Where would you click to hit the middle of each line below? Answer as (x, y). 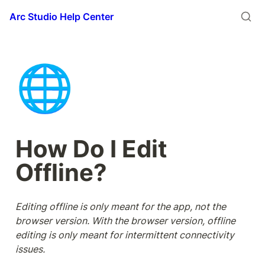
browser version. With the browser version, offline (125, 221)
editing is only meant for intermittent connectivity (125, 235)
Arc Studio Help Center (62, 17)
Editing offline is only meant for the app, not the (121, 206)
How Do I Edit (91, 149)
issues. (31, 249)
